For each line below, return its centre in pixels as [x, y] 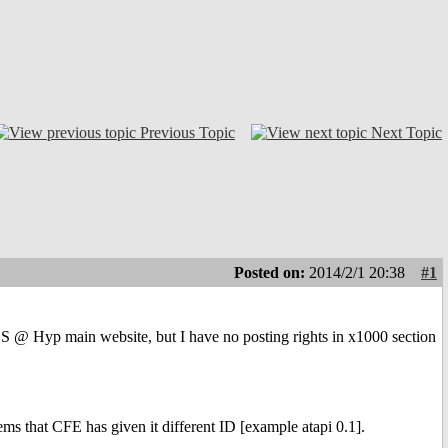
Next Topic [406, 132]
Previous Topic [187, 132]
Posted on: [271, 273]
